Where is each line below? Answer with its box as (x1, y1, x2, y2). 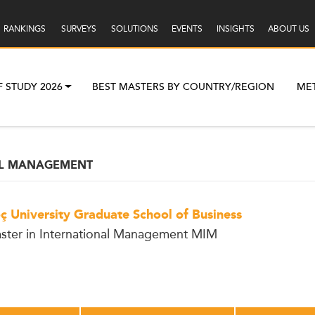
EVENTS (171, 22, 202, 36)
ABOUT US (267, 22, 309, 36)
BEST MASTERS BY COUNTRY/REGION (92, 79, 275, 95)
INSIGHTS (216, 22, 255, 36)
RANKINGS (3, 22, 46, 36)
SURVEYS (60, 22, 96, 36)
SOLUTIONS (110, 22, 158, 36)
